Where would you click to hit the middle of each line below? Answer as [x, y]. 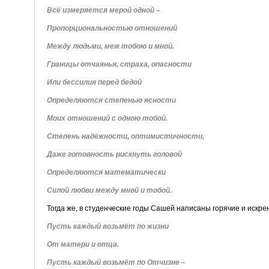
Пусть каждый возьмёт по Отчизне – [116, 262]
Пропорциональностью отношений [112, 28]
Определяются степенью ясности [111, 100]
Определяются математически [106, 172]
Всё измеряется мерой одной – [103, 10]
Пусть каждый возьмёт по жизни [107, 226]
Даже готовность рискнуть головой [114, 154]
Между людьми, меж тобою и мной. [110, 46]
